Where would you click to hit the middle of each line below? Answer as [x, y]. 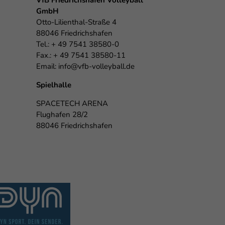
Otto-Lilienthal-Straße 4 [77, 22]
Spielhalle [55, 85]
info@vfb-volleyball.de [97, 66]
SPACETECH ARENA [72, 103]
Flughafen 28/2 [62, 115]
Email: [47, 66]
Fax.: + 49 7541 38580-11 [81, 55]
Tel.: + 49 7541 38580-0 [78, 44]
